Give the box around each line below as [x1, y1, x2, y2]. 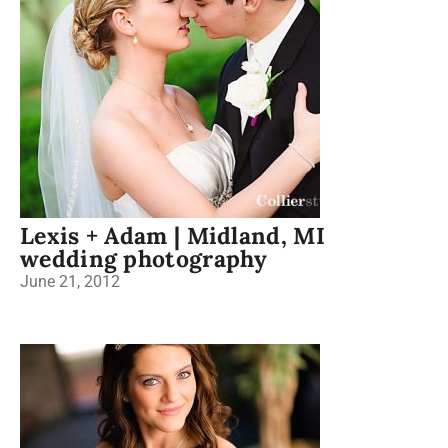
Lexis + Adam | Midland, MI [20, 221, 325, 250]
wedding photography [20, 244, 268, 273]
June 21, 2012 [20, 272, 120, 291]
